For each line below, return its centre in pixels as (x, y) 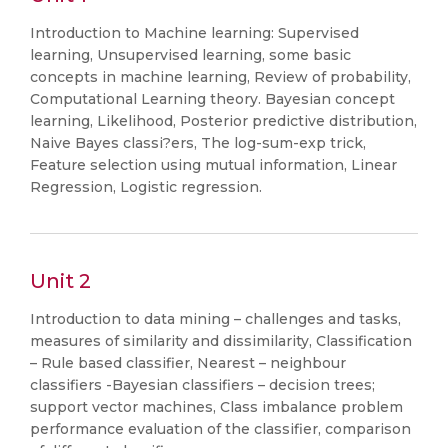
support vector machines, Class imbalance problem (216, 407)
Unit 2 (60, 281)
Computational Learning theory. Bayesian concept (212, 99)
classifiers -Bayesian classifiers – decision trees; (202, 385)
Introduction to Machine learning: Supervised (194, 33)
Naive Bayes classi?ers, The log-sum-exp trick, (198, 143)
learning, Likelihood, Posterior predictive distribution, (223, 121)
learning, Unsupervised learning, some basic (190, 55)
